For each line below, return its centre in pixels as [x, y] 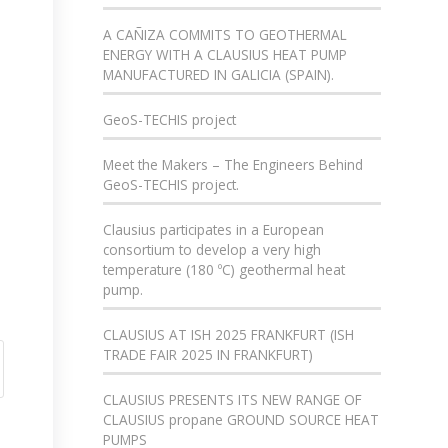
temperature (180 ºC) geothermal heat [224, 269]
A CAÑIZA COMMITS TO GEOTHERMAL [225, 34]
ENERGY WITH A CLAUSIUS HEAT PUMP [225, 54]
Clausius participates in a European [214, 229]
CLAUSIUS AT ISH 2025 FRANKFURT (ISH [229, 334]
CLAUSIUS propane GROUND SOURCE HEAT [241, 419]
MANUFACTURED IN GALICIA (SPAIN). [219, 74]
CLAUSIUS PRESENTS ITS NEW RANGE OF [233, 399]
